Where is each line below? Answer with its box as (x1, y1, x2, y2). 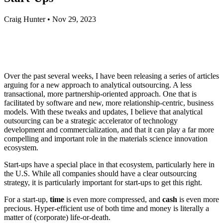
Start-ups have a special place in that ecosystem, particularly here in (4, 160, 215, 169)
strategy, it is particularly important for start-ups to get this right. (4, 178, 202, 187)
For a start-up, (4, 195, 50, 204)
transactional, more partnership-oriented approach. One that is (4, 89, 197, 98)
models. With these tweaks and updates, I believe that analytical (4, 107, 203, 116)
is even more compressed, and (64, 195, 162, 204)
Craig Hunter (4, 14, 45, 23)
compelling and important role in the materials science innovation (4, 134, 208, 143)
